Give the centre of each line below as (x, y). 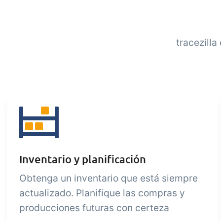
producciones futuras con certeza (94, 208)
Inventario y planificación (83, 159)
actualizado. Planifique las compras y (102, 193)
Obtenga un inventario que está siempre (109, 178)
